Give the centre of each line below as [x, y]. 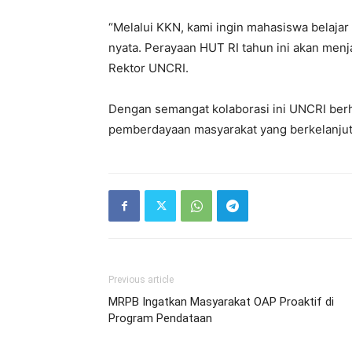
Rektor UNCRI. [148, 68]
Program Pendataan [160, 318]
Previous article [141, 280]
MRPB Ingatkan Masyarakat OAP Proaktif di [221, 302]
